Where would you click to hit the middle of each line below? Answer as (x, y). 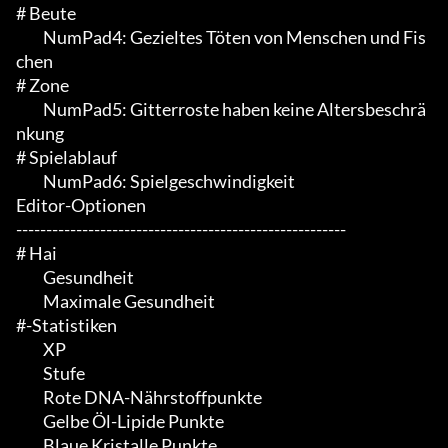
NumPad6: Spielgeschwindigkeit (28, 181)
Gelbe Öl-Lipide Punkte (28, 421)
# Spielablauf (66, 157)
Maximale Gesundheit (28, 301)
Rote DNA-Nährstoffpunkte (28, 397)
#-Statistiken (66, 325)
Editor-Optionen (81, 205)
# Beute (46, 13)
